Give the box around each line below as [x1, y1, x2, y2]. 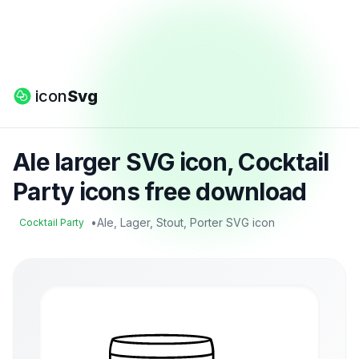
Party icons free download [13, 177, 307, 206]
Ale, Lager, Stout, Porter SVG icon [97, 216, 275, 229]
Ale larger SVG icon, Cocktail [13, 147, 329, 176]
